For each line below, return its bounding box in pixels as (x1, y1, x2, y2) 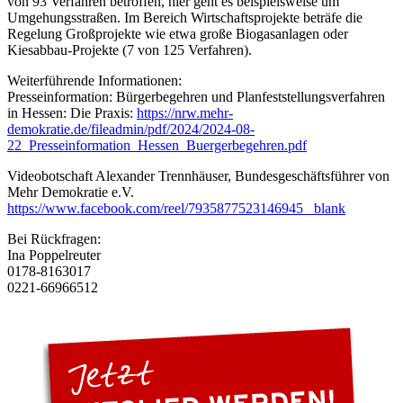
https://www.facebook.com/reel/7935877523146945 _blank (7, 200, 345, 216)
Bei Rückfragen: (7, 230, 101, 246)
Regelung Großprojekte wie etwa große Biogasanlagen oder (7, 25, 348, 41)
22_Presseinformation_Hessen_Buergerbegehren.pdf (7, 137, 307, 153)
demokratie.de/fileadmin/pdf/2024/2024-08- (7, 121, 255, 137)
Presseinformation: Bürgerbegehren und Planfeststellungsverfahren (7, 88, 385, 104)
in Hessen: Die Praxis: (7, 104, 137, 121)
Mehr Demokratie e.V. (7, 184, 134, 200)
